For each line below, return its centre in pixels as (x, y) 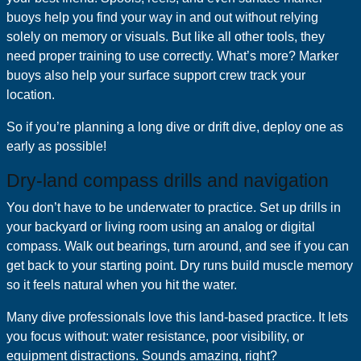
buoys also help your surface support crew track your (156, 75)
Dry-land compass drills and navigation (168, 180)
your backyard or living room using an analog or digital (161, 227)
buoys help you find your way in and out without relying (162, 17)
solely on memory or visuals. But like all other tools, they (166, 37)
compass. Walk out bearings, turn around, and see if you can (178, 246)
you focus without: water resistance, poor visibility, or (155, 336)
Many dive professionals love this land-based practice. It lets (177, 317)
